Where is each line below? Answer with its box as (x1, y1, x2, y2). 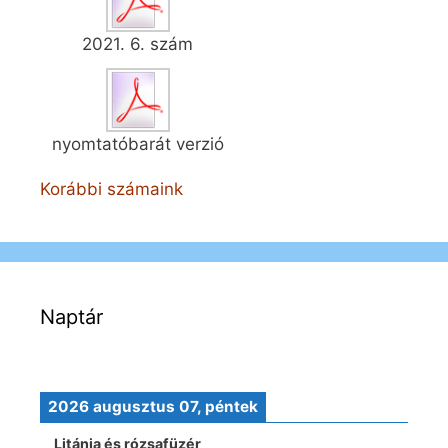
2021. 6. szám (82, 33, 194, 54)
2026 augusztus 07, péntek (48, 397, 258, 417)
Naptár (40, 305, 103, 330)
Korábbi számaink (40, 179, 183, 200)
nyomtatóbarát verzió (51, 133, 224, 154)
